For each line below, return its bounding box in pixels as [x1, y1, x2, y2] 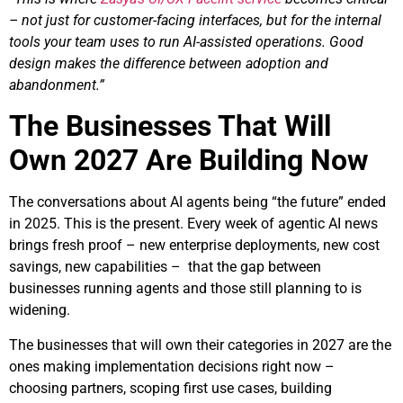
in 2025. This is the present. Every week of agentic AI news [9, 215, 378, 233]
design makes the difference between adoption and [9, 54, 328, 72]
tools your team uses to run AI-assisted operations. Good [9, 32, 363, 50]
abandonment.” [9, 76, 104, 94]
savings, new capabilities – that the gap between [9, 258, 321, 276]
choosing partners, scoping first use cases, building [9, 379, 332, 397]
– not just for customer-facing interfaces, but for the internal [9, 11, 381, 29]
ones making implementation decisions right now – [9, 357, 335, 375]
